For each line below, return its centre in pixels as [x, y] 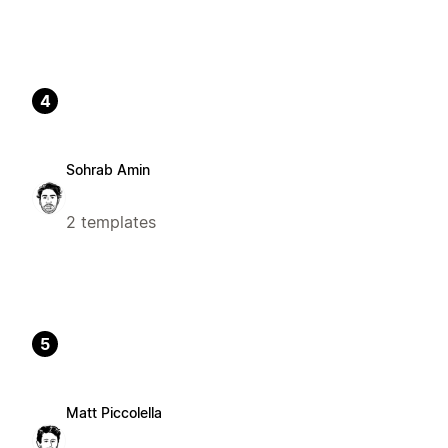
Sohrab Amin [108, 169]
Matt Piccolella [114, 413]
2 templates [111, 221]
